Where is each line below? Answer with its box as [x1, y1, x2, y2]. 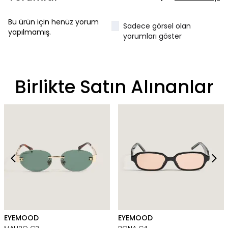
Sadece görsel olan [123, 23, 191, 34]
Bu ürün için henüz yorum [8, 19, 99, 30]
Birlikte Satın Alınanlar [14, 77, 214, 102]
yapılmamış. [8, 30, 51, 40]
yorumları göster [123, 34, 182, 44]
